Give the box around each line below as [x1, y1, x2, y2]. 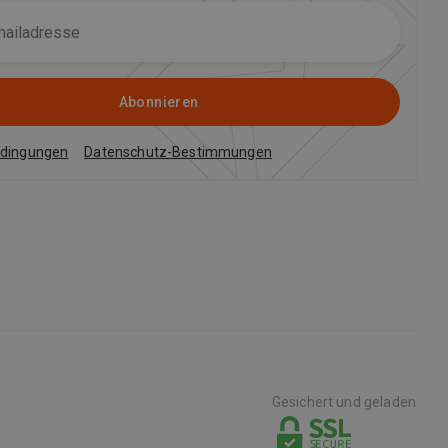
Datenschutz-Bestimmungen [84, 144, 272, 160]
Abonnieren [118, 94, 199, 110]
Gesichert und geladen [271, 394, 416, 410]
